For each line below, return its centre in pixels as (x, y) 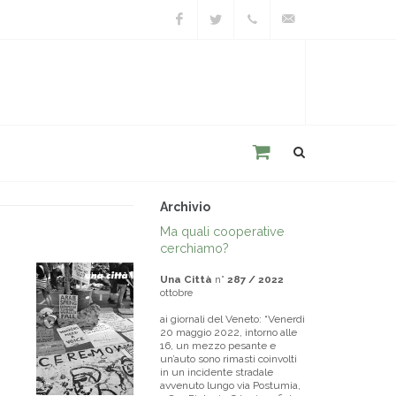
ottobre (176, 293)
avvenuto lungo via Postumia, (230, 385)
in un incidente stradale (217, 372)
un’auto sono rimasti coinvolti (228, 359)
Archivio (185, 207)
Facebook (191, 58)
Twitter (221, 58)
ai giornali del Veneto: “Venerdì (232, 319)
